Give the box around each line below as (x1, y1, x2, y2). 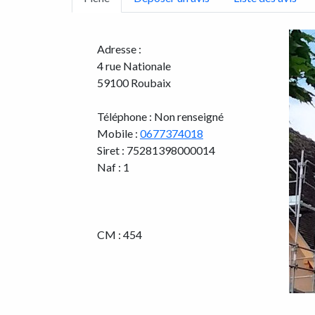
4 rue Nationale (97, 59, 171, 72)
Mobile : (97, 127, 140, 140)
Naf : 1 (97, 160, 129, 174)
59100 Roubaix (97, 76, 171, 89)
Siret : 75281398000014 (97, 143, 215, 157)
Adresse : (97, 42, 141, 56)
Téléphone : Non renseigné (97, 110, 224, 123)
